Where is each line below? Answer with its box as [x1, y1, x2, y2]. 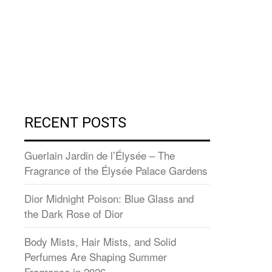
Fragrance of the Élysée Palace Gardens [24, 162, 208, 178]
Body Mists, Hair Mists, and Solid [24, 233, 176, 249]
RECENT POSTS [24, 114, 126, 131]
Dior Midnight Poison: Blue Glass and [24, 190, 194, 206]
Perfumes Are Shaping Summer [24, 248, 167, 264]
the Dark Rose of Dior [24, 205, 123, 221]
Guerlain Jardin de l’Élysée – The [24, 147, 175, 163]
